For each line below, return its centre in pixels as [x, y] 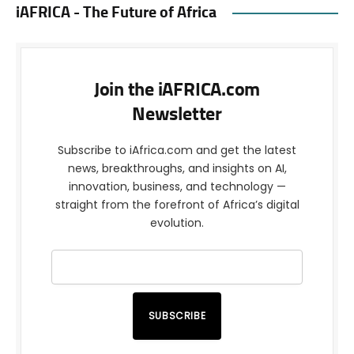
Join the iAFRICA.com [177, 90]
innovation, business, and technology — [177, 187]
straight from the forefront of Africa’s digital [177, 205]
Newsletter [177, 115]
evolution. [177, 223]
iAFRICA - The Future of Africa [116, 13]
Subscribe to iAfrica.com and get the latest [177, 151]
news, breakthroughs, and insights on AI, [177, 169]
